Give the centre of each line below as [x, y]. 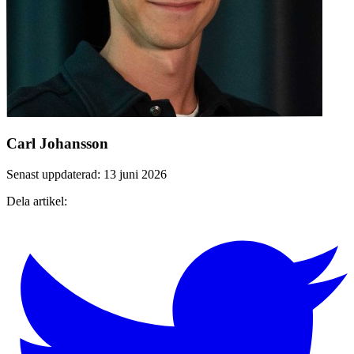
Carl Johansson [57, 143]
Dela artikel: [37, 201]
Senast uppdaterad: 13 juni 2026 [87, 174]
